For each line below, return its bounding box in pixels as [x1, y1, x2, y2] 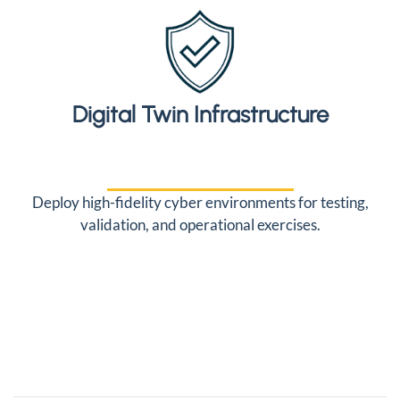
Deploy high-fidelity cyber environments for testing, [31, 193, 369, 212]
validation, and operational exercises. [79, 215, 321, 234]
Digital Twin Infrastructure [71, 101, 329, 128]
